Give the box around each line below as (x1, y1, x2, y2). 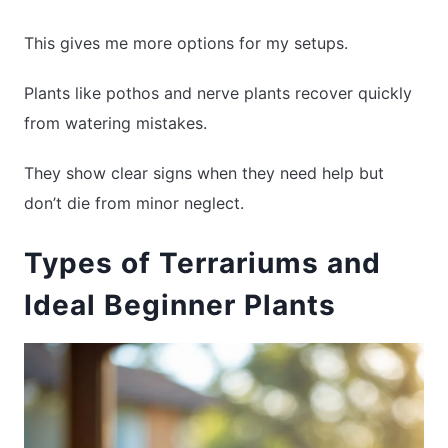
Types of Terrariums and (24, 245, 381, 280)
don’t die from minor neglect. (24, 193, 244, 214)
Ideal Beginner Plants (24, 287, 336, 322)
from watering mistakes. (24, 113, 207, 134)
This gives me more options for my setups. (24, 33, 348, 54)
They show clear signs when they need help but (24, 163, 384, 184)
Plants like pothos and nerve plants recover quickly (24, 83, 412, 104)
